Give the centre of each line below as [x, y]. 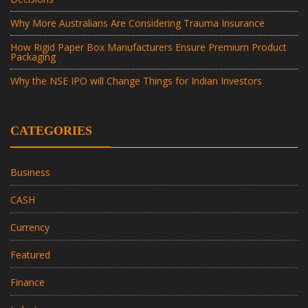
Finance [27, 283]
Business [30, 173]
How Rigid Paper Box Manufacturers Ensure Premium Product [148, 47]
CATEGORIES [51, 131]
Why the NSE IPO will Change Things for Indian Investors [136, 81]
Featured [30, 255]
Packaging [33, 57]
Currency [30, 228]
